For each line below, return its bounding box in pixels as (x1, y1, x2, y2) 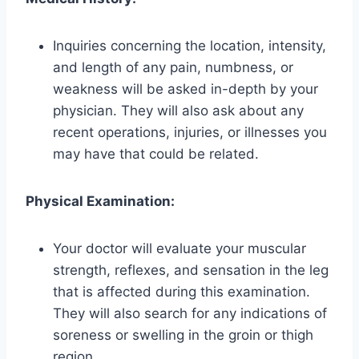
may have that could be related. (53, 145, 259, 162)
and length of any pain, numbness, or (53, 58, 293, 75)
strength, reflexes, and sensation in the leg (53, 261, 329, 278)
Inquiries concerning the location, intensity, (53, 37, 326, 54)
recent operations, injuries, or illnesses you (53, 123, 327, 140)
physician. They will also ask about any (53, 102, 304, 119)
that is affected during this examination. (53, 283, 310, 300)
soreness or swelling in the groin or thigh (53, 326, 313, 343)
